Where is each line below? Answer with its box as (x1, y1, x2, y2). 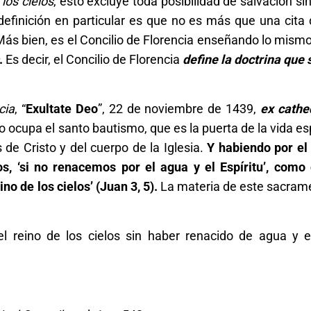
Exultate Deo (25, 101, 98, 116)
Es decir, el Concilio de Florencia (3, 51, 183, 67)
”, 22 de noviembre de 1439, (97, 101, 261, 116)
